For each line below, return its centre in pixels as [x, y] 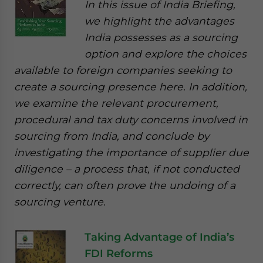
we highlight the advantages [159, 21]
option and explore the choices [166, 54]
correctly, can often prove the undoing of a [125, 186]
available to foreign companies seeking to [123, 70]
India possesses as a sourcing [161, 38]
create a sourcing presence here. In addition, [131, 87]
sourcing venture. [60, 202]
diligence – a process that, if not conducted [127, 169]
